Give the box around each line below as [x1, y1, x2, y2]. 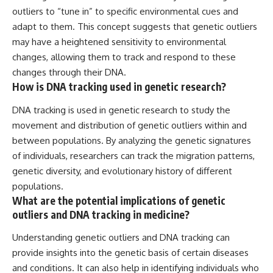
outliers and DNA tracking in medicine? [12, 207, 190, 221]
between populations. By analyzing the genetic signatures [12, 134, 251, 146]
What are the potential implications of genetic [12, 193, 225, 207]
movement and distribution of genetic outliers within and [12, 119, 247, 131]
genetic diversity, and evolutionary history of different [12, 165, 232, 177]
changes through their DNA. [12, 66, 126, 79]
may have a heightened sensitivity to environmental [12, 36, 226, 48]
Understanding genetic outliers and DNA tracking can [12, 232, 230, 244]
